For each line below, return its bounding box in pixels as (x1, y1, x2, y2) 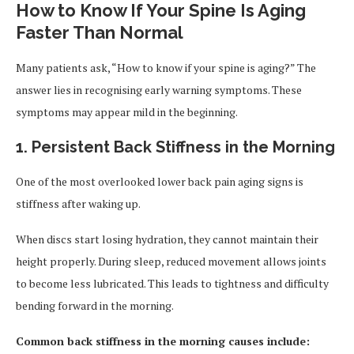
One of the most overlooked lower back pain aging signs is (16, 174, 303, 189)
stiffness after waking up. (16, 196, 141, 211)
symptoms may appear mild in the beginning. (16, 104, 238, 119)
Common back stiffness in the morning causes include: (16, 333, 310, 348)
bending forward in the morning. (16, 298, 174, 313)
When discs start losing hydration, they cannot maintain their (16, 232, 318, 247)
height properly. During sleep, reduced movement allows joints (16, 254, 326, 269)
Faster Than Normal (16, 22, 183, 43)
